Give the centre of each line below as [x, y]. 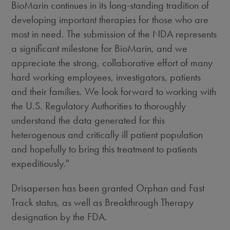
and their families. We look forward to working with [114, 91]
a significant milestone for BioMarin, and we [100, 48]
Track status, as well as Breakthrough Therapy [103, 202]
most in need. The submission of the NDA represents [114, 34]
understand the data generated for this [88, 120]
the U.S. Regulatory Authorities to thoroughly [99, 106]
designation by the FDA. [60, 217]
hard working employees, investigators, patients [106, 77]
